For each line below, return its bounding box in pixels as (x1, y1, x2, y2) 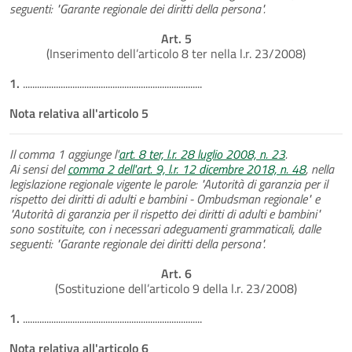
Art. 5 (160, 28, 192, 48)
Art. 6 (160, 263, 192, 283)
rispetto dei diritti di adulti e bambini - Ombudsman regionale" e (9, 189, 320, 208)
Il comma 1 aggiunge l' (9, 144, 119, 163)
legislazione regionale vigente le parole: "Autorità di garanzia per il (9, 174, 328, 193)
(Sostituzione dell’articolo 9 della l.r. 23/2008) (55, 278, 297, 298)
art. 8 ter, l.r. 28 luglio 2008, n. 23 (119, 144, 285, 163)
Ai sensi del (9, 159, 68, 178)
